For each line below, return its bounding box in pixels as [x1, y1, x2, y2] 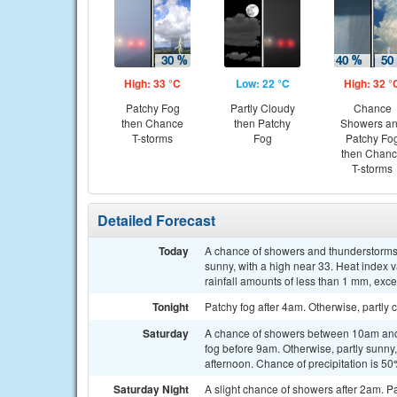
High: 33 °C [124, 75, 181, 91]
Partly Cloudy [230, 100, 295, 115]
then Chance [121, 115, 183, 130]
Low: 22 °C [235, 75, 290, 91]
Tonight [152, 299, 189, 315]
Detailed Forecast [97, 210, 215, 230]
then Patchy [234, 115, 291, 130]
